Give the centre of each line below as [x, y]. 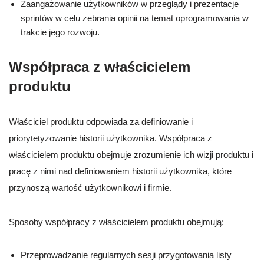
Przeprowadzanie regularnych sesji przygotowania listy [126, 255]
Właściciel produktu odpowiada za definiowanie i [101, 122]
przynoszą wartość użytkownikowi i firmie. [90, 188]
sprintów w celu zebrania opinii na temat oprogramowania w [135, 18]
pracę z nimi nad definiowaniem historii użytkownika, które [120, 171]
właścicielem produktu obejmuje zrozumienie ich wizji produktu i [131, 155]
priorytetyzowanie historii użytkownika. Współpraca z [110, 138]
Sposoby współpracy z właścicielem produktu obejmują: [116, 222]
